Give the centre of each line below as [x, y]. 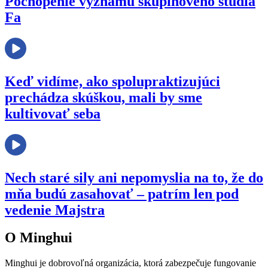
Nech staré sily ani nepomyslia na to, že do [134, 177]
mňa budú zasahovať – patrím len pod [122, 194]
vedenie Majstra [55, 210]
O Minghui [39, 238]
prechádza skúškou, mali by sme [103, 97]
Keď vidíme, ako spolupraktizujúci [112, 81]
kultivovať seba [53, 113]
